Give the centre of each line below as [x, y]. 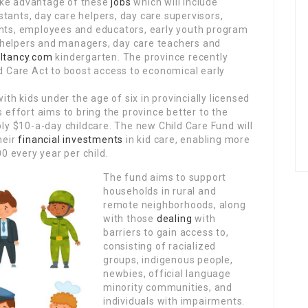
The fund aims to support [165, 177]
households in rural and [160, 191]
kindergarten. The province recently [140, 57]
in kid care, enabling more [187, 140]
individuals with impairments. [174, 301]
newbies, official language [167, 274]
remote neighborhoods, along [175, 205]
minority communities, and [168, 287]
